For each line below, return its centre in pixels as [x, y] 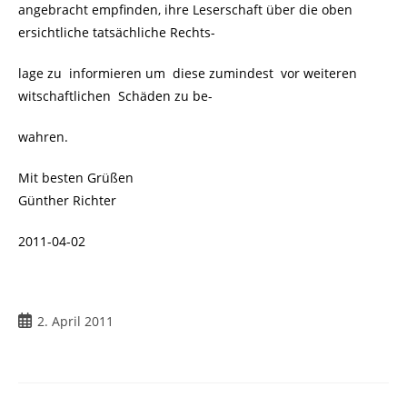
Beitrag [39, 320]
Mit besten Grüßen [76, 177]
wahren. [43, 136]
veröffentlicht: [60, 339]
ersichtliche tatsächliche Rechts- [117, 32]
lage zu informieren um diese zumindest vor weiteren [188, 73]
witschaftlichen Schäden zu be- [115, 95]
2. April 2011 [75, 321]
